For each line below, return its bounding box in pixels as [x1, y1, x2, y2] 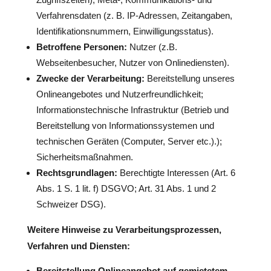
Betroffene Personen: [36, 42, 127, 52]
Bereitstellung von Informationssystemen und [36, 120, 214, 131]
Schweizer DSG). [36, 199, 106, 209]
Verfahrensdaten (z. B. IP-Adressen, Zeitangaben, [36, 10, 232, 21]
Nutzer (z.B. [126, 42, 177, 52]
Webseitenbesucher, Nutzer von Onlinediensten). [36, 57, 229, 68]
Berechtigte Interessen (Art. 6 [117, 168, 235, 178]
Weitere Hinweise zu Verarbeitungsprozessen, [27, 224, 221, 235]
